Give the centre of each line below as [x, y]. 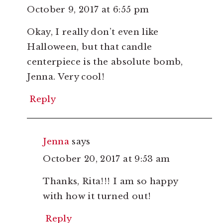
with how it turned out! [97, 197]
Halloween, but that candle [90, 47]
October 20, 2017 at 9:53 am [107, 159]
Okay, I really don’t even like [93, 32]
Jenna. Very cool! [66, 77]
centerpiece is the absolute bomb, [105, 62]
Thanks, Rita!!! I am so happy [111, 182]
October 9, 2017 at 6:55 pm [88, 10]
